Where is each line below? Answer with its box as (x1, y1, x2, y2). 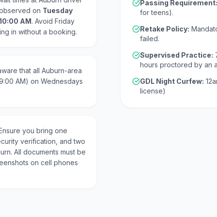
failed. (140, 34, 159, 43)
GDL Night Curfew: (140, 77, 204, 85)
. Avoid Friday (31, 17, 75, 25)
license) (140, 87, 166, 95)
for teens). (140, 8, 173, 16)
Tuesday (43, 6, 73, 15)
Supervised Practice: (140, 51, 213, 59)
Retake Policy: (140, 25, 189, 33)
